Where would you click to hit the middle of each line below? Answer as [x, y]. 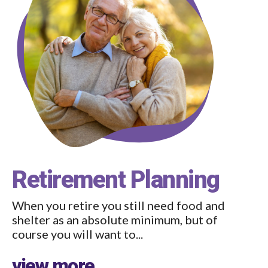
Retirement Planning [116, 180]
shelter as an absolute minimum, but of [115, 220]
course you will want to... [77, 234]
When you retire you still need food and [118, 205]
